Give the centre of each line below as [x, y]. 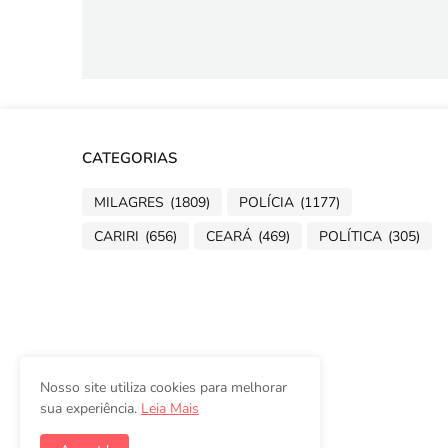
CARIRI [116, 236]
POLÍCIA [266, 202]
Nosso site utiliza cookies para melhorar [163, 387]
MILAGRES [129, 202]
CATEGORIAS [129, 158]
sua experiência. [90, 408]
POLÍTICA [350, 236]
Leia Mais [170, 408]
